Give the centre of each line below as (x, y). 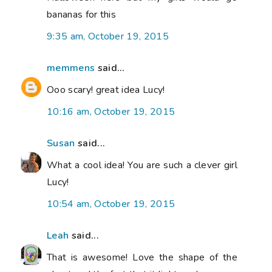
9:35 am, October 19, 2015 (108, 36)
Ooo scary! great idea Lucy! (106, 90)
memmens (71, 68)
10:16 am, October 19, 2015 (111, 111)
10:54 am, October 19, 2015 (111, 204)
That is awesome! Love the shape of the (142, 257)
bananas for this (82, 14)
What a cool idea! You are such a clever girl (142, 165)
